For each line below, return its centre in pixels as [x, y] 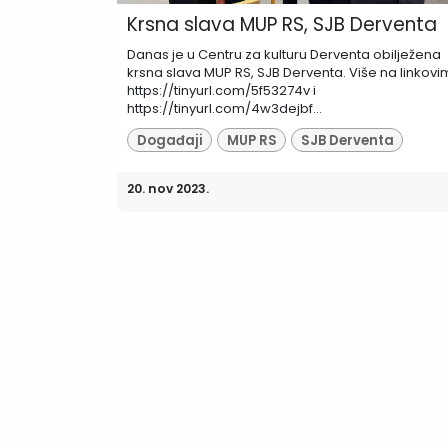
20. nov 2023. [168, 189]
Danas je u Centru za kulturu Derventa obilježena [284, 55]
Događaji [169, 140]
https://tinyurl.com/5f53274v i [221, 91]
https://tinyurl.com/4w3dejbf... [224, 109]
